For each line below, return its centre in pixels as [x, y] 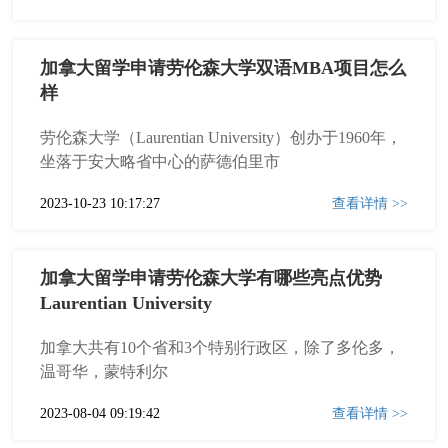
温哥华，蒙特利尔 [104, 371]
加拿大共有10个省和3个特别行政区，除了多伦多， [220, 347]
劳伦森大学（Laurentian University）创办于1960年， [221, 137]
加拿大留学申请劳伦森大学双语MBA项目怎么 [223, 68]
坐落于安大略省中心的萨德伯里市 [160, 161]
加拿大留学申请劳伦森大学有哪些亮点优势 [211, 278]
